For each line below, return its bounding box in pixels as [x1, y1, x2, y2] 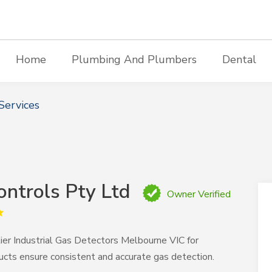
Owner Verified [167, 188, 231, 202]
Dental [222, 52, 256, 67]
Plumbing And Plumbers [71, 52, 197, 67]
